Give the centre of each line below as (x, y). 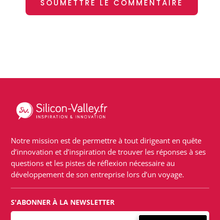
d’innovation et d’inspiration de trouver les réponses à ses (109, 152)
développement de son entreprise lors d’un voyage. (98, 175)
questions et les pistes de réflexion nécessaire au (93, 163)
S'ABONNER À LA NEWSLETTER (63, 202)
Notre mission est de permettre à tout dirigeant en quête (106, 141)
